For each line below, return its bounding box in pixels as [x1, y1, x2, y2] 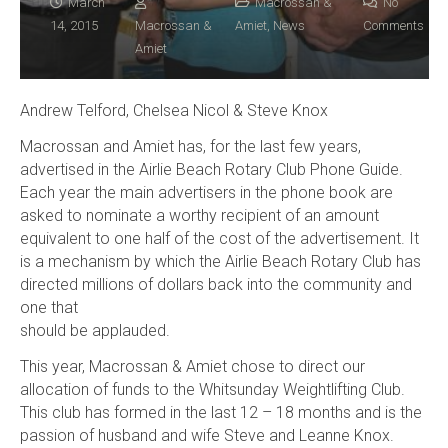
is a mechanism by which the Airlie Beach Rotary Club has [19, 251, 421, 271]
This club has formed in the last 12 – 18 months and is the [19, 402, 422, 422]
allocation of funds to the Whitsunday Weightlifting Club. [19, 379, 405, 399]
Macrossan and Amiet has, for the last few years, [19, 136, 361, 156]
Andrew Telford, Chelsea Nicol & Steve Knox [19, 100, 328, 120]
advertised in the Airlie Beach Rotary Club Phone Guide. [19, 159, 403, 179]
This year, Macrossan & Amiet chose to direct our [19, 356, 365, 376]
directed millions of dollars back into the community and [19, 274, 412, 294]
